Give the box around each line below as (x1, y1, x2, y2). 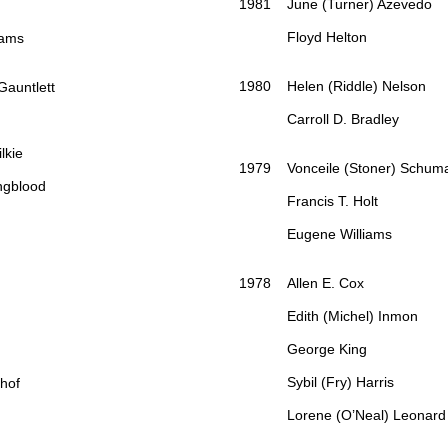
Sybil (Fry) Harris (239, 374, 394, 391)
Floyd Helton (239, 29, 367, 46)
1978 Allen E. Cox (239, 275, 364, 292)
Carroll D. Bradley (239, 111, 399, 128)
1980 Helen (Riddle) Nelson (239, 78, 426, 95)
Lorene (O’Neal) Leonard (239, 407, 446, 424)
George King (239, 341, 367, 358)
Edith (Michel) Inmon (239, 308, 418, 325)
